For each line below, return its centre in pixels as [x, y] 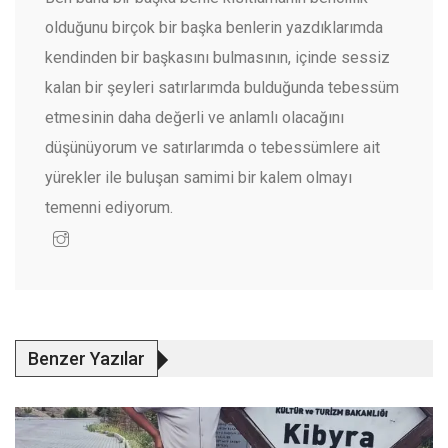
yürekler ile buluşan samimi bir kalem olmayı [198, 178]
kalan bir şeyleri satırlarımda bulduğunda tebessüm [222, 88]
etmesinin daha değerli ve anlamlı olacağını [194, 118]
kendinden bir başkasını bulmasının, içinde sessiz [217, 58]
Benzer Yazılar [86, 359]
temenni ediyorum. [109, 208]
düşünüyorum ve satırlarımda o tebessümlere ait [212, 148]
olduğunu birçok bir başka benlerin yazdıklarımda [214, 28]
